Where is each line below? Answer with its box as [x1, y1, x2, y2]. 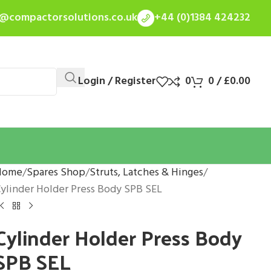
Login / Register [78, 73, 156, 90]
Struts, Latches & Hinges [89, 164, 203, 181]
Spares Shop [26, 164, 85, 181]
